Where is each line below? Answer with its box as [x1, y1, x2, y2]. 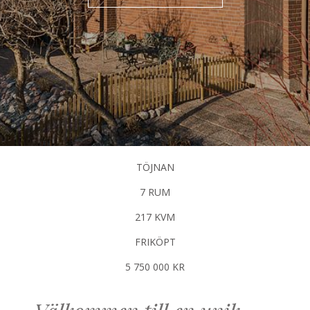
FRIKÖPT [134, 235, 176, 248]
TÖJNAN [136, 160, 174, 174]
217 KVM [135, 210, 175, 224]
